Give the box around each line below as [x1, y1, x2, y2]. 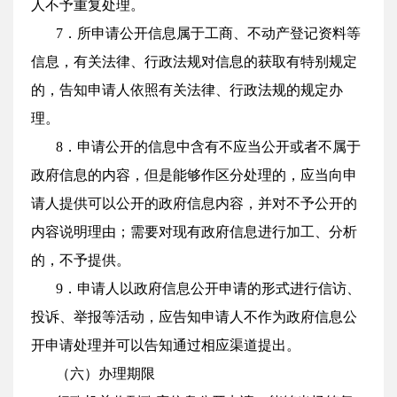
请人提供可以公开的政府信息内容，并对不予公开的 [31, 196, 357, 211]
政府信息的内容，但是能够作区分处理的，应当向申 [31, 167, 357, 183]
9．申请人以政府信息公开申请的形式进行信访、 [56, 281, 361, 296]
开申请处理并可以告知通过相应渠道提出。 [31, 338, 300, 353]
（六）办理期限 [56, 366, 155, 381]
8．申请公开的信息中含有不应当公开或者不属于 [56, 139, 361, 154]
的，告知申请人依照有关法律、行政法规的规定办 [31, 82, 343, 97]
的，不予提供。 [31, 253, 130, 268]
